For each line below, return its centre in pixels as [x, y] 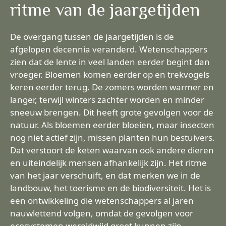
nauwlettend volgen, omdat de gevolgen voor [102, 213]
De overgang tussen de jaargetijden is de [92, 37]
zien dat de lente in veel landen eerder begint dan [110, 62]
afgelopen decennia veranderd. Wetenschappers [109, 49]
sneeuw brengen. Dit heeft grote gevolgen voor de [112, 112]
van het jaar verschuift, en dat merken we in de [105, 175]
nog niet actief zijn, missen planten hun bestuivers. [112, 137]
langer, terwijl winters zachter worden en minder [107, 100]
